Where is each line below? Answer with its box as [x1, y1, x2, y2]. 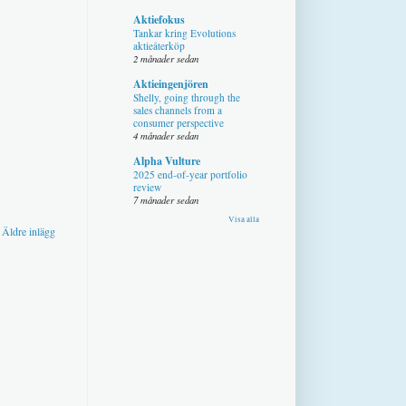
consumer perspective [133, 115, 224, 130]
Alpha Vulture [133, 152, 200, 169]
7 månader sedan [133, 192, 198, 207]
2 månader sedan [133, 51, 198, 65]
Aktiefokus [133, 11, 185, 27]
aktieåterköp [133, 38, 185, 53]
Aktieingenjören [133, 75, 208, 92]
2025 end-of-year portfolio [133, 167, 247, 181]
